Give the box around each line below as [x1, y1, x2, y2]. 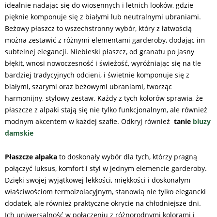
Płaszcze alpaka [5, 152, 57, 161]
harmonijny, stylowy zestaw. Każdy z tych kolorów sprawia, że [5, 93, 203, 103]
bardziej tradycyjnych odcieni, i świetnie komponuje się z [5, 70, 189, 79]
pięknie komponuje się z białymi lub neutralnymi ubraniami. [5, 12, 201, 21]
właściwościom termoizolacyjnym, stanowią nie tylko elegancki [5, 186, 206, 196]
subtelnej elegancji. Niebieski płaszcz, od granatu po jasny [5, 46, 194, 56]
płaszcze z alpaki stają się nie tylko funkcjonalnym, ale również [5, 105, 207, 114]
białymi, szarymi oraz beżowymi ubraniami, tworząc [5, 81, 172, 91]
